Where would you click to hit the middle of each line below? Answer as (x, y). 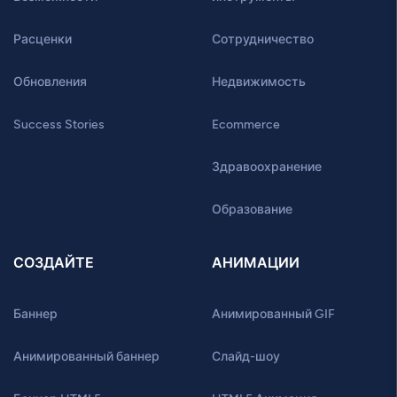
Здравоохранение (267, 167)
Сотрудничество (263, 39)
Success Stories (59, 125)
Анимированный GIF (273, 314)
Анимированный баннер (86, 357)
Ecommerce (246, 125)
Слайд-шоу (246, 357)
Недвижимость (259, 82)
